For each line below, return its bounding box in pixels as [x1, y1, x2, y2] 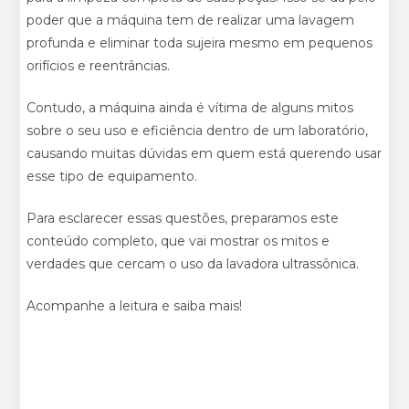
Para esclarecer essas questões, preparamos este [26, 210, 340, 227]
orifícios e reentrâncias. [26, 58, 171, 75]
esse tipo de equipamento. [26, 168, 198, 185]
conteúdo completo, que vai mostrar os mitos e [26, 233, 330, 250]
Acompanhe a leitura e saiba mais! [26, 298, 243, 315]
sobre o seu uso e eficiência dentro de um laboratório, [26, 122, 369, 140]
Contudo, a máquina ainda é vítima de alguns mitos [26, 100, 354, 117]
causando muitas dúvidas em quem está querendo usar [26, 145, 383, 163]
